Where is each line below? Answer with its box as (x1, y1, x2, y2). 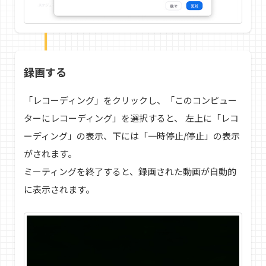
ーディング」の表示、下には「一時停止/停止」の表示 (24, 131, 240, 142)
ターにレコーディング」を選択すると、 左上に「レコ (24, 113, 239, 125)
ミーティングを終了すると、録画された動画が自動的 (24, 166, 236, 178)
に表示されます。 (24, 184, 94, 196)
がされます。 (24, 148, 77, 160)
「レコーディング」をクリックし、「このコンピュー (24, 95, 237, 107)
